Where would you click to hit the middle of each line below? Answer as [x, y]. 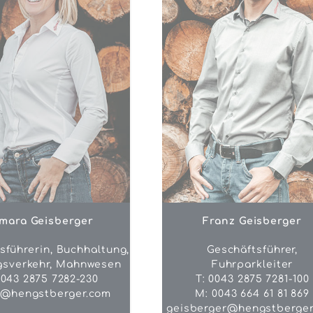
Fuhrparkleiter [252, 264]
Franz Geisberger [252, 221]
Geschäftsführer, [252, 249]
